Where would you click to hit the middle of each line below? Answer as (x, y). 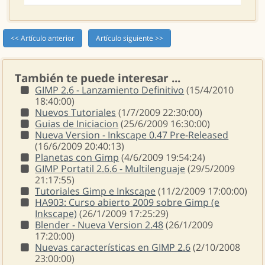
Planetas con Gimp (77, 157)
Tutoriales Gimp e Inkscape (96, 191)
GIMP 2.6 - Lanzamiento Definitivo (110, 90)
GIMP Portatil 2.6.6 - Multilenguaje (110, 169)
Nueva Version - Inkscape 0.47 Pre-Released (132, 135)
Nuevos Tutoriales (76, 112)
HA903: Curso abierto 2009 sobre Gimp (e (127, 202)
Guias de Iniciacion (77, 124)
